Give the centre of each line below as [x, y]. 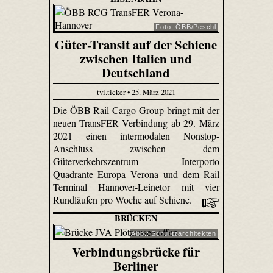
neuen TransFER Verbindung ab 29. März [136, 123]
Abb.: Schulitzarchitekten [174, 234]
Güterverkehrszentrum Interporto [136, 161]
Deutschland [136, 73]
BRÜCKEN [136, 218]
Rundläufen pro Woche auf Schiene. [123, 200]
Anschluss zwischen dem [136, 149]
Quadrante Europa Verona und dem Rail [136, 174]
